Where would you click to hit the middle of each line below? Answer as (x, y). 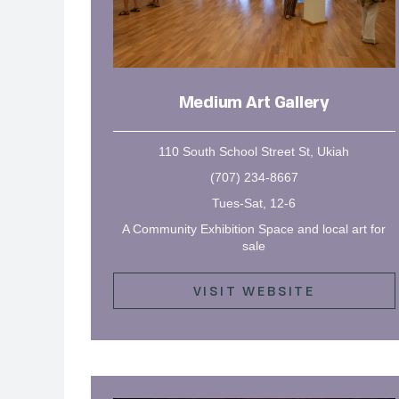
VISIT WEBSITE (254, 290)
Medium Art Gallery (254, 103)
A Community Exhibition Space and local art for (254, 228)
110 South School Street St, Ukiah (254, 151)
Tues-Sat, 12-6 (254, 203)
